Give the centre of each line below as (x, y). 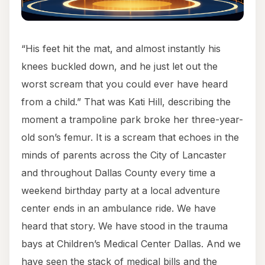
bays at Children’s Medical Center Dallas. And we (131, 244)
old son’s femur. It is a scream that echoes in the (130, 138)
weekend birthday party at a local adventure (121, 191)
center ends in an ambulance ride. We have (119, 209)
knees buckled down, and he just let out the (119, 67)
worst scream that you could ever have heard (125, 84)
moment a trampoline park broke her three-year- (132, 120)
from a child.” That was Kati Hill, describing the (126, 102)
